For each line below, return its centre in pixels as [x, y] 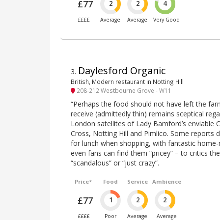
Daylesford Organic [122, 71]
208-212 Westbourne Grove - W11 [123, 91]
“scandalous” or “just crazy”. [115, 163]
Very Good [167, 20]
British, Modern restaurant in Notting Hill [127, 82]
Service [137, 181]
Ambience [166, 181]
